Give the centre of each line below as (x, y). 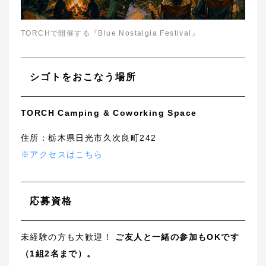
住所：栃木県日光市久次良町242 (89, 138)
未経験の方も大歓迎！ (68, 237)
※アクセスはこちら (62, 155)
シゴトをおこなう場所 (83, 77)
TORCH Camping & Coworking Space (109, 113)
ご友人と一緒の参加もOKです (178, 237)
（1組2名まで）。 (58, 253)
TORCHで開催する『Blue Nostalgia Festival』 (110, 34)
